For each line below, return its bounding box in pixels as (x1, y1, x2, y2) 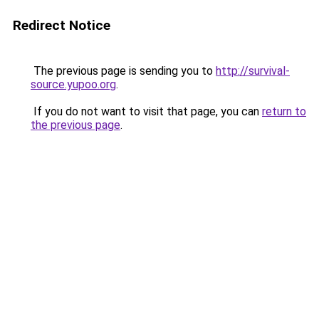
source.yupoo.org (31, 78, 116, 91)
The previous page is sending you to (31, 64, 216, 78)
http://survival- (216, 64, 290, 78)
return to (262, 105, 306, 118)
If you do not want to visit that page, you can (31, 105, 262, 118)
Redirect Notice (13, 17, 110, 33)
